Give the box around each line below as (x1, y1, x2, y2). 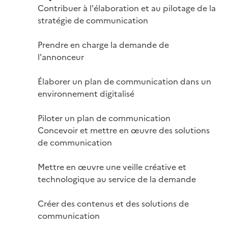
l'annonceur (38, 50, 84, 62)
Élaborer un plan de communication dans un (38, 75, 211, 87)
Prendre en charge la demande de (38, 38, 169, 50)
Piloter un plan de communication (38, 111, 170, 123)
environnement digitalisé (38, 87, 134, 99)
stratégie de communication (38, 14, 148, 25)
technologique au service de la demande (38, 173, 196, 184)
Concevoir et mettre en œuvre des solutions (38, 124, 210, 135)
